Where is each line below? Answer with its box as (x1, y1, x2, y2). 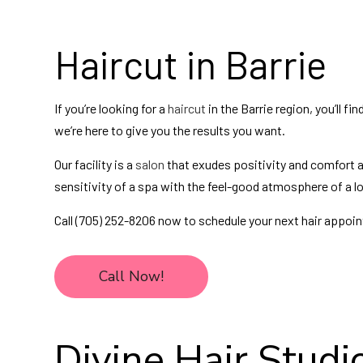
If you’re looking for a (54, 100, 169, 117)
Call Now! (99, 267, 164, 287)
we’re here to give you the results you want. (54, 122, 286, 139)
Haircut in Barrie (54, 41, 327, 88)
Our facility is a (54, 156, 136, 173)
